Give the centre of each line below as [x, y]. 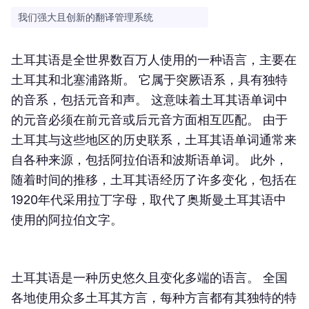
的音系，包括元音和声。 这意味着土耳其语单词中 [149, 100]
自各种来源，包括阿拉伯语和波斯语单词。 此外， [149, 160]
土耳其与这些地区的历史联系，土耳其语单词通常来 [154, 140]
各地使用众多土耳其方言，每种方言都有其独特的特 [154, 298]
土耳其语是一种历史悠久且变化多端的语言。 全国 [149, 278]
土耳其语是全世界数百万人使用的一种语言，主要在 [154, 60]
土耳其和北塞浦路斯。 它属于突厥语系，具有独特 [149, 80]
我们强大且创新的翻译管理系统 [86, 17]
